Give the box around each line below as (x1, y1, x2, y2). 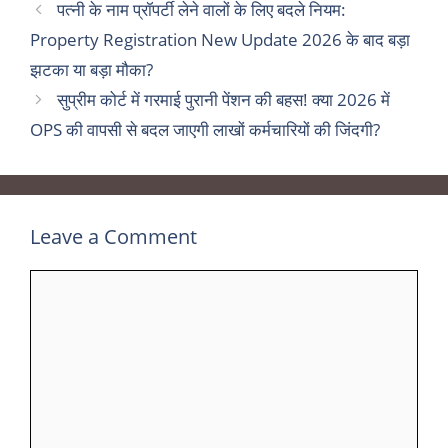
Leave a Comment (30, 222, 197, 250)
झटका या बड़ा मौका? (30, 57, 153, 81)
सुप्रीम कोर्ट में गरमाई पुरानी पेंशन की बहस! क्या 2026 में (57, 87, 391, 111)
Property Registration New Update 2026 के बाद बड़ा (30, 27, 410, 51)
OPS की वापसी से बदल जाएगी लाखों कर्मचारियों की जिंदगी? (30, 117, 380, 141)
